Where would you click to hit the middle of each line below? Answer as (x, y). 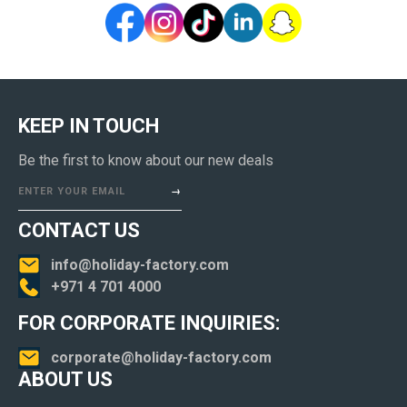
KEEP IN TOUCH (89, 125)
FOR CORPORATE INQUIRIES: (149, 323)
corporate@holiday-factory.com (161, 357)
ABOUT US (65, 379)
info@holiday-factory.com (140, 264)
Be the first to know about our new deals (146, 160)
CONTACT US (79, 230)
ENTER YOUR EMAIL (72, 191)
